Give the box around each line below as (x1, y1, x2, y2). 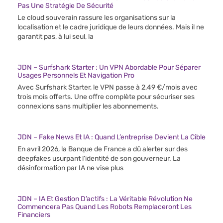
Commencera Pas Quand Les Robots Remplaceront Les (17, 202, 192, 211)
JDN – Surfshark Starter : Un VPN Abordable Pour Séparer (17, 63, 201, 72)
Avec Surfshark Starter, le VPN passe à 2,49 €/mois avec (17, 83, 198, 92)
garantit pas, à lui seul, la (17, 32, 94, 41)
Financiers (17, 210, 50, 219)
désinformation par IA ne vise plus (17, 163, 123, 172)
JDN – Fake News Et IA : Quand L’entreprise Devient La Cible (17, 132, 206, 141)
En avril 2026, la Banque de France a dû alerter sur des (17, 144, 188, 153)
